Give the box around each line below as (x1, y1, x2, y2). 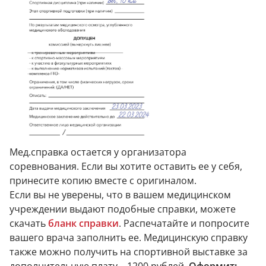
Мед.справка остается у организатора (9, 145, 186, 159)
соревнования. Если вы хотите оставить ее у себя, (9, 159, 242, 173)
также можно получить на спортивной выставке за (9, 245, 248, 258)
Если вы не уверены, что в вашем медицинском (9, 188, 231, 201)
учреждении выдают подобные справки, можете (9, 202, 236, 216)
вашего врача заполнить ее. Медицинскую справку (9, 230, 248, 244)
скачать (9, 216, 48, 230)
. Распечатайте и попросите (119, 216, 249, 230)
